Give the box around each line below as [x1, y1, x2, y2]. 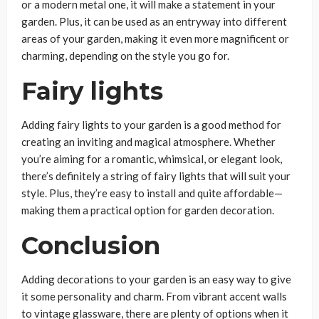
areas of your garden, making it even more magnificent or [21, 32, 289, 45]
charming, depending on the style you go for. [21, 49, 229, 62]
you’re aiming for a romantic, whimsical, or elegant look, [21, 152, 282, 165]
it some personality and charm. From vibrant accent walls [21, 290, 287, 303]
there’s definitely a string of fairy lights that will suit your [21, 169, 291, 182]
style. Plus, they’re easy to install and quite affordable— [21, 187, 283, 199]
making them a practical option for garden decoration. [21, 204, 274, 216]
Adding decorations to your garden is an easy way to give [21, 273, 291, 286]
